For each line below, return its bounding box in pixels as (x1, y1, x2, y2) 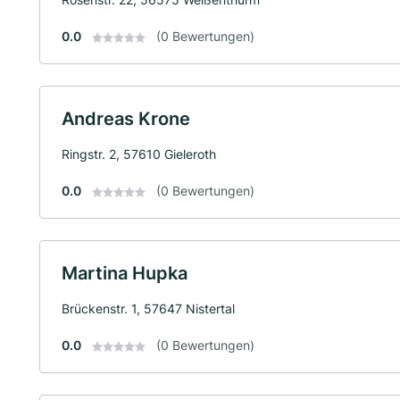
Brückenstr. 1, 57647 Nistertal (62, 301, 235, 316)
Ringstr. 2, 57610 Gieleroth (62, 146, 216, 162)
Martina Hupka (62, 262, 187, 284)
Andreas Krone (62, 108, 190, 129)
